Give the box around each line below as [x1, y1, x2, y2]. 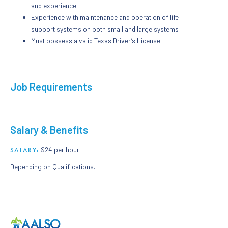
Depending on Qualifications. [10, 162, 95, 171]
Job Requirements [10, 80, 92, 93]
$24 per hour [41, 145, 80, 154]
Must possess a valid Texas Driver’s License [31, 36, 161, 45]
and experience [31, 1, 77, 10]
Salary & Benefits [10, 123, 88, 136]
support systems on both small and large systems [31, 24, 179, 34]
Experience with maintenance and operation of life [31, 13, 179, 22]
